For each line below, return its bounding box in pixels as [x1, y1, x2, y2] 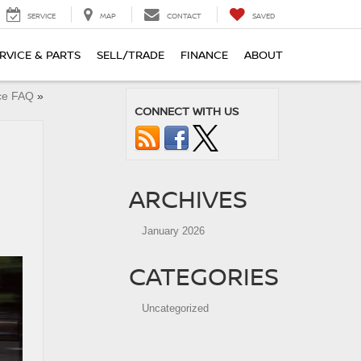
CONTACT [167, 10, 201, 22]
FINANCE [180, 47, 228, 63]
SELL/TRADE [97, 47, 164, 63]
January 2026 [142, 225, 205, 237]
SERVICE [27, 10, 56, 22]
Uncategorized [142, 302, 209, 314]
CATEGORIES [129, 259, 279, 293]
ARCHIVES [129, 182, 247, 215]
